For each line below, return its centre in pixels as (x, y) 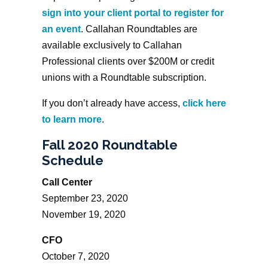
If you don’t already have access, (112, 103)
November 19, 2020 (83, 214)
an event (61, 29)
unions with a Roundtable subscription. (124, 77)
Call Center (67, 182)
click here (204, 103)
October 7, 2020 (75, 256)
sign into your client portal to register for (133, 13)
